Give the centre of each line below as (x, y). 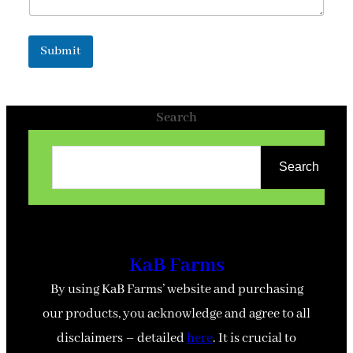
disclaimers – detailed (122, 338)
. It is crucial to (255, 338)
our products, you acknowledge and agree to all (176, 314)
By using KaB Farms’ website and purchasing (176, 289)
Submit (61, 51)
